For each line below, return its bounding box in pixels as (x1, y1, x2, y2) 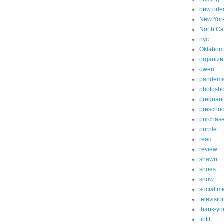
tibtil (199, 216, 210, 223)
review (199, 146, 217, 153)
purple (199, 126, 217, 133)
